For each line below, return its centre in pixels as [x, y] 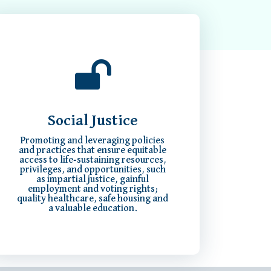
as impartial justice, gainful [93, 180]
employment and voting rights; [93, 190]
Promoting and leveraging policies [93, 141]
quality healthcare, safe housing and [93, 199]
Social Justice [93, 121]
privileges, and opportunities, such [93, 170]
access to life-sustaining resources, [93, 161]
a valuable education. [93, 209]
